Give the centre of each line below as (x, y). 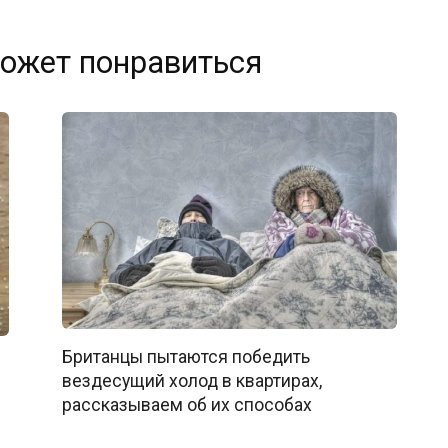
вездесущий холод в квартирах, (191, 381)
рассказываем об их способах (186, 405)
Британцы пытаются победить (185, 357)
